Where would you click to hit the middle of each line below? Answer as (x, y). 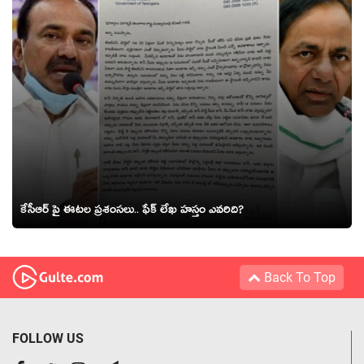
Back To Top (298, 277)
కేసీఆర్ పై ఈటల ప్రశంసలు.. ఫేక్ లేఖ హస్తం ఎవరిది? (132, 212)
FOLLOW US (48, 338)
